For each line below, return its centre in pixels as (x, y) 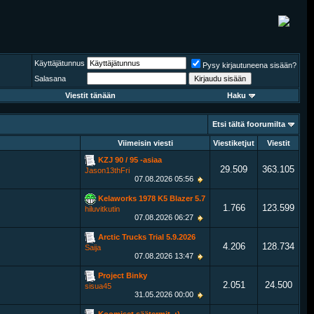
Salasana (50, 78)
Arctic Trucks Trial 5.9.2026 (147, 237)
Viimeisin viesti (145, 143)
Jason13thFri (107, 170)
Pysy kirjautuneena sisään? (250, 65)
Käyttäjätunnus (60, 63)
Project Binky (123, 275)
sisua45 (98, 286)
